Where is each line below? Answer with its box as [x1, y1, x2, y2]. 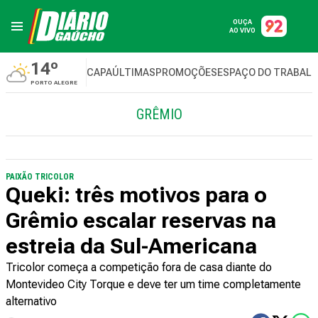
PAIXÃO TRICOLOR [6, 172, 74, 182]
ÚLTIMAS [112, 67, 155, 78]
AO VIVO [229, 27, 256, 34]
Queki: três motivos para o [6, 182, 267, 207]
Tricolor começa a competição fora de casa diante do [6, 261, 272, 274]
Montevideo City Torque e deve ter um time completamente [6, 278, 301, 291]
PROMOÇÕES [155, 67, 217, 78]
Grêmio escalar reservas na [6, 208, 276, 233]
